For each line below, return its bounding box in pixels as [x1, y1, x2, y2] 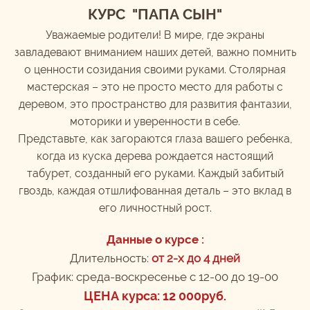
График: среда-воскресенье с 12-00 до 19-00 [32, 270, 278, 284]
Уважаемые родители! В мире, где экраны [46, 28, 264, 42]
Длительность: [70, 251, 152, 265]
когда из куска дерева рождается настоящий [37, 149, 273, 163]
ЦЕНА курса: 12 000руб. [84, 289, 226, 303]
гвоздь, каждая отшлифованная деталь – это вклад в [19, 184, 291, 197]
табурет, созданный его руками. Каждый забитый [26, 167, 284, 180]
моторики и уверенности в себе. [70, 115, 240, 128]
